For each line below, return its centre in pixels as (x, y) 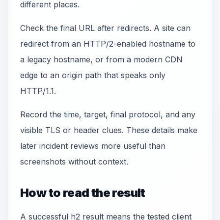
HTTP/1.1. (38, 91)
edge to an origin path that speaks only (93, 75)
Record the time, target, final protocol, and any (108, 114)
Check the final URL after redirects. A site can (105, 28)
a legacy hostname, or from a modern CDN (101, 59)
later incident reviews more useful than (93, 146)
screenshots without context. (74, 162)
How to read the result (83, 193)
